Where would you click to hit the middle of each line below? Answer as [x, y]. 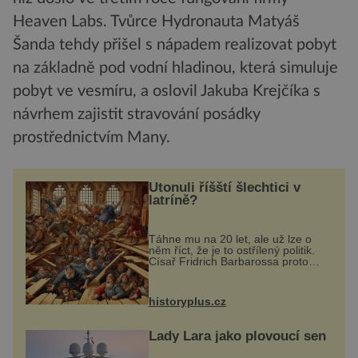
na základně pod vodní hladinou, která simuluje [175, 68]
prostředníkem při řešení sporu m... [238, 294]
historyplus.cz [187, 301]
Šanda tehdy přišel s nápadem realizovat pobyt [175, 45]
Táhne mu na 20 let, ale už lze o [230, 239]
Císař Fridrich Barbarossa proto [228, 261]
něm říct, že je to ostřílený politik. [231, 250]
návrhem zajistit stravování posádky [137, 115]
